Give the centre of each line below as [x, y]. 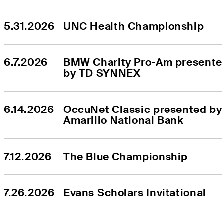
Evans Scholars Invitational [135, 193]
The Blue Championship [126, 157]
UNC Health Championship [134, 26]
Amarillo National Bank [124, 120]
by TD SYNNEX [102, 73]
